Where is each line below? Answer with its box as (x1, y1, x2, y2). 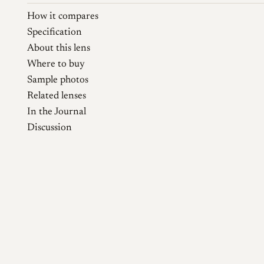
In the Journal (27, 107, 86, 118)
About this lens (27, 44, 90, 54)
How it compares (27, 12, 98, 22)
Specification (27, 28, 82, 38)
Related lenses (27, 91, 86, 102)
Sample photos (27, 75, 88, 86)
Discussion (27, 123, 72, 134)
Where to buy (27, 60, 85, 70)
